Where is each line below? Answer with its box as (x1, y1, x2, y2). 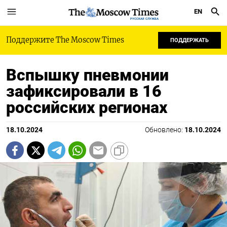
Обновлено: (145, 126, 184, 134)
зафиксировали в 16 (6, 82, 162, 101)
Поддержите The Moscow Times (6, 35, 124, 45)
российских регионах (6, 98, 167, 117)
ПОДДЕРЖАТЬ (170, 37, 209, 44)
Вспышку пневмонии (6, 65, 169, 85)
